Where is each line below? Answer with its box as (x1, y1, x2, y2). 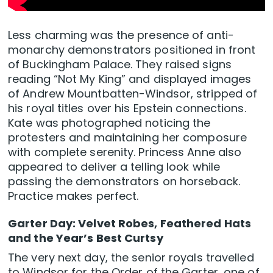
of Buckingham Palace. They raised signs (8, 56, 232, 72)
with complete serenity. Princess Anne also (8, 144, 242, 160)
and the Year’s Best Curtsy (8, 230, 163, 246)
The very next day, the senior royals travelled (8, 249, 254, 265)
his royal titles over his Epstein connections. (8, 100, 246, 116)
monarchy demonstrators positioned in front (8, 41, 256, 57)
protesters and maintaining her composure (8, 129, 247, 145)
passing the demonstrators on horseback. (8, 173, 240, 189)
